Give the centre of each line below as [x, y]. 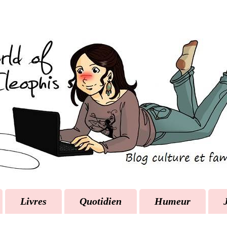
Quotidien [100, 201]
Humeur [172, 201]
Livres [33, 201]
